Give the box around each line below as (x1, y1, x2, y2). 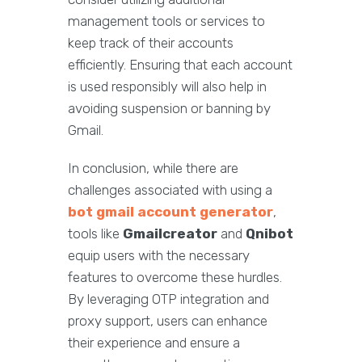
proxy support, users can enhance (68, 313, 267, 330)
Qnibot (246, 225, 293, 242)
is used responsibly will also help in (68, 78, 267, 95)
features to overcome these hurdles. (68, 269, 282, 286)
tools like (68, 225, 123, 242)
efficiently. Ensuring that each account (68, 57, 293, 74)
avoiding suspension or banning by (68, 100, 271, 117)
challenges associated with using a (68, 182, 272, 199)
